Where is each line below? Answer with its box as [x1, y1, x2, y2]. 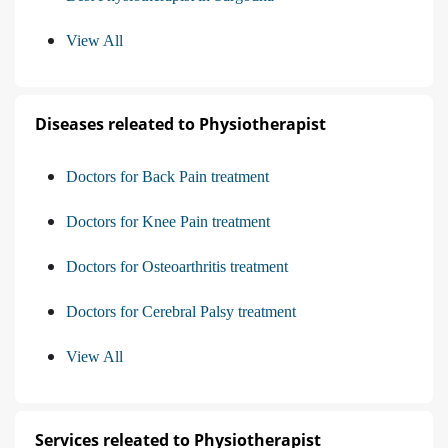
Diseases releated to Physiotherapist [35, 112, 326, 135]
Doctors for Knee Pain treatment [66, 212, 270, 230]
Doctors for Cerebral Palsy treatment [66, 302, 296, 320]
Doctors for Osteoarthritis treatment [66, 257, 288, 275]
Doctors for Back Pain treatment [66, 167, 269, 185]
